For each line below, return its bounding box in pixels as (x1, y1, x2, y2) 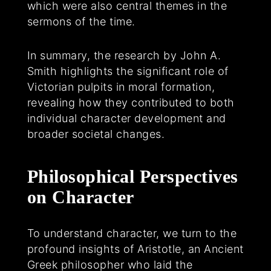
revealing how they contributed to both (27, 96, 235, 109)
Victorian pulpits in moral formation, (27, 80, 215, 94)
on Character (27, 187, 134, 207)
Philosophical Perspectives (27, 166, 238, 187)
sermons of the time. (27, 15, 135, 28)
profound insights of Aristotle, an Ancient (27, 243, 244, 256)
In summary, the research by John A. (27, 49, 221, 62)
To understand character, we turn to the (27, 227, 237, 240)
